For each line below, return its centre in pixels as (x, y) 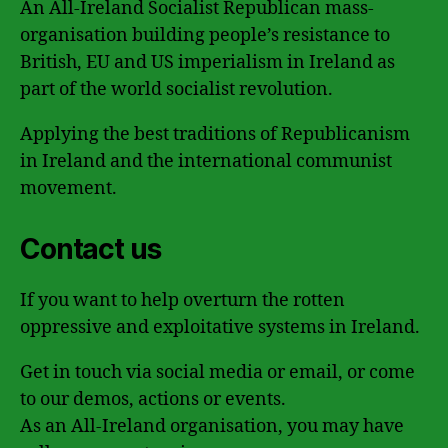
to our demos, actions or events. (153, 399)
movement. (68, 188)
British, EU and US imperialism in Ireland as (207, 62)
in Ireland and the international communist (206, 161)
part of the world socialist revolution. (176, 89)
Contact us (90, 248)
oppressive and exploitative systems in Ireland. (220, 327)
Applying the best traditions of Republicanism (215, 134)
